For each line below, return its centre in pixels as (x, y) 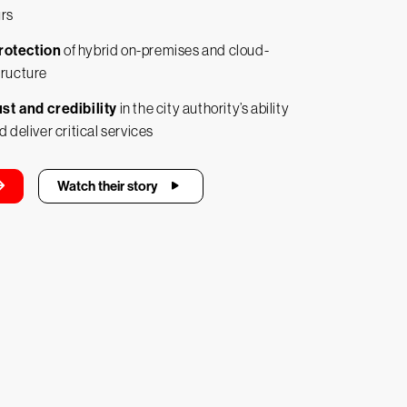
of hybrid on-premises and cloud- (165, 50)
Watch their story (107, 186)
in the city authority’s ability (203, 108)
